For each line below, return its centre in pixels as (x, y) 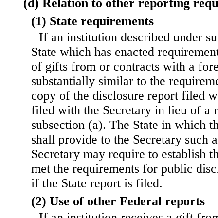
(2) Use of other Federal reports (118, 201)
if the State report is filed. (97, 183)
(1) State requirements (92, 21)
